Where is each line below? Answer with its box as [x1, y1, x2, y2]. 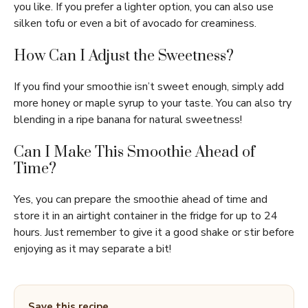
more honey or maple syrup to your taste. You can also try [14, 96, 291, 111]
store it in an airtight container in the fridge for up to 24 [14, 208, 278, 223]
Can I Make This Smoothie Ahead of [14, 143, 255, 162]
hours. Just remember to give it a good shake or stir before [14, 225, 294, 240]
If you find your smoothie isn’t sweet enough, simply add [14, 79, 284, 94]
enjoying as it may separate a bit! [14, 241, 171, 256]
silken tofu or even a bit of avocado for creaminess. [14, 16, 256, 31]
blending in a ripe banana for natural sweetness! [14, 112, 242, 127]
